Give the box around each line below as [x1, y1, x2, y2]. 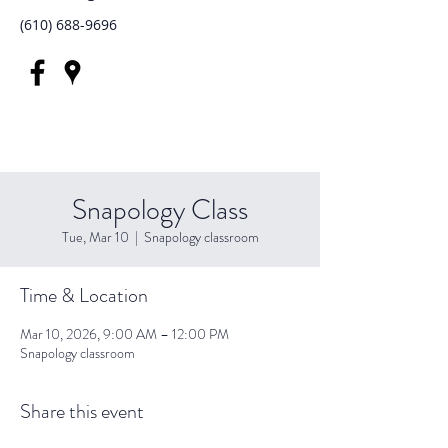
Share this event [20, 397, 144, 426]
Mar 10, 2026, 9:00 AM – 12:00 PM [20, 324, 229, 344]
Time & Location [20, 281, 148, 310]
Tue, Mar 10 [61, 227, 129, 247]
